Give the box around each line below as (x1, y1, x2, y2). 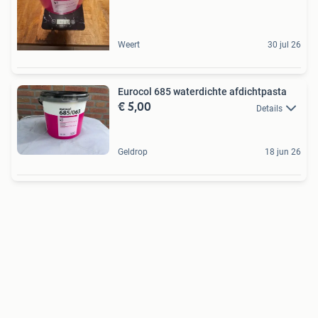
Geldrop (118, 147, 148, 158)
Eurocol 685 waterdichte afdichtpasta (229, 86, 287, 98)
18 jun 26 (265, 147, 301, 158)
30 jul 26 (268, 40, 301, 50)
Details (256, 103, 283, 114)
